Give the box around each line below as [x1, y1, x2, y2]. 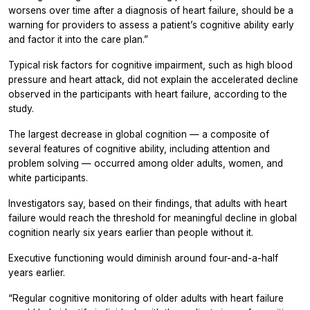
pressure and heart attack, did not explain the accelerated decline [8, 73, 298, 85]
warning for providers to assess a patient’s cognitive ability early [8, 19, 294, 30]
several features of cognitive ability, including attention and [8, 143, 270, 154]
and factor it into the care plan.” [8, 33, 148, 45]
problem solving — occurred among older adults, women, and [8, 157, 283, 169]
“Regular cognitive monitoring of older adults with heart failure [8, 292, 284, 304]
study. [8, 102, 34, 114]
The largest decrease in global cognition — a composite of [8, 128, 269, 140]
